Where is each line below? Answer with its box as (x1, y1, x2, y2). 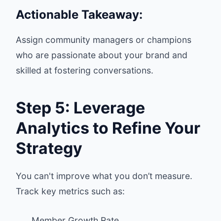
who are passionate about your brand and (16, 50, 187, 60)
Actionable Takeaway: (16, 7, 143, 22)
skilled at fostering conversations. (16, 65, 153, 75)
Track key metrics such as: (16, 186, 125, 196)
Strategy (16, 139, 82, 158)
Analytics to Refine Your (16, 118, 200, 138)
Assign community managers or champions (16, 35, 191, 45)
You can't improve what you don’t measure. (16, 171, 192, 181)
